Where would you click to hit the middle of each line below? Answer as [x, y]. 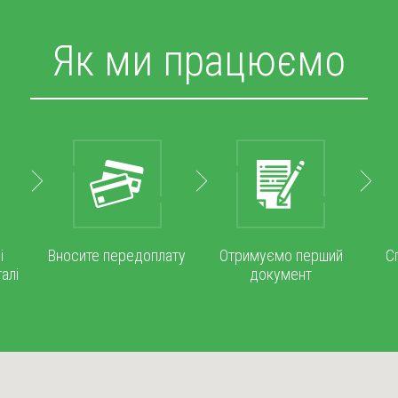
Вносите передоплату [117, 255]
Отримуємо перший [281, 255]
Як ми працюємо [199, 61]
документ [281, 274]
